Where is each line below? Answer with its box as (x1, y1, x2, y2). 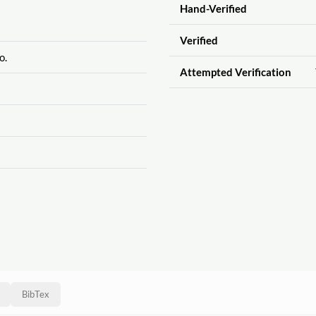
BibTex (22, 288, 49, 300)
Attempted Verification (179, 65, 291, 78)
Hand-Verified (179, 1, 247, 15)
